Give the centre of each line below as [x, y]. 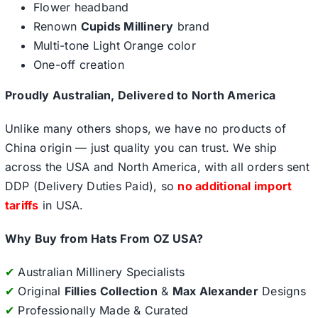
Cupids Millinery [127, 27]
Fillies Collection [111, 291]
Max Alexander [215, 291]
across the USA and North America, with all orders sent [157, 167]
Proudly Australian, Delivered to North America [140, 95]
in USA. [61, 205]
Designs [282, 291]
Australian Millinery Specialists [100, 272]
